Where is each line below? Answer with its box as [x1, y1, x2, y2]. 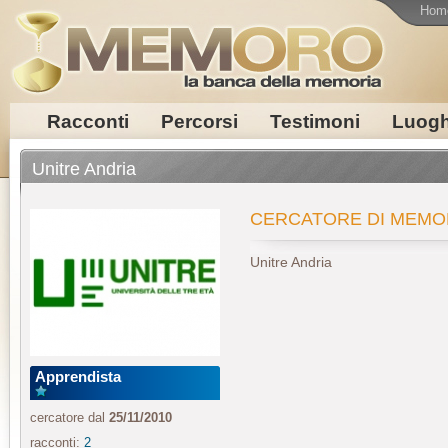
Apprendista [35, 368, 121, 385]
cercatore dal [30, 410, 105, 425]
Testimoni [269, 111, 360, 132]
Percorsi [160, 111, 238, 132]
